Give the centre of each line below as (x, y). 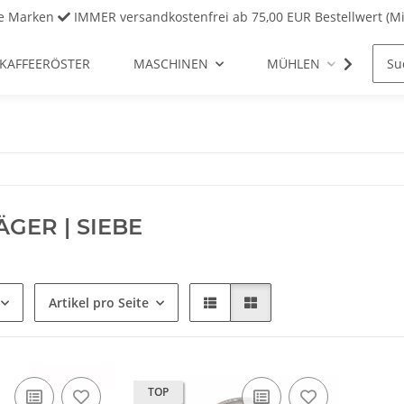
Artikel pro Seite (99, 303)
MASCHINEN (170, 64)
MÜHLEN (293, 64)
